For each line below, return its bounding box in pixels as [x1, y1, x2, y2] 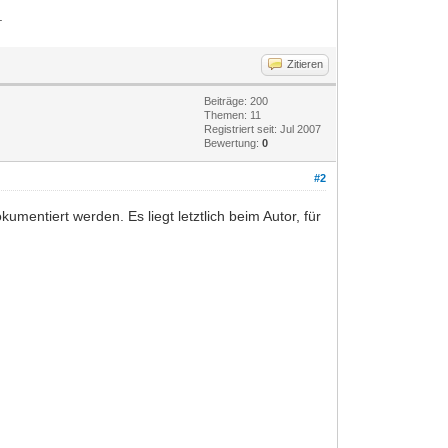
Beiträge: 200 [204, 94, 269, 107]
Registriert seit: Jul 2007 [204, 122, 322, 135]
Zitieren [287, 57, 324, 70]
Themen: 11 [204, 108, 262, 121]
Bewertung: [204, 136, 263, 149]
